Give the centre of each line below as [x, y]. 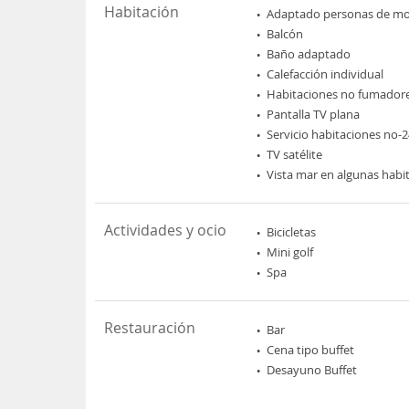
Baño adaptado [309, 53]
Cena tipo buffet [311, 349]
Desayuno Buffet [312, 369]
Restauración [150, 327]
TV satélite [295, 154]
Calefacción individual [325, 73]
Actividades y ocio [166, 230]
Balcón [285, 33]
